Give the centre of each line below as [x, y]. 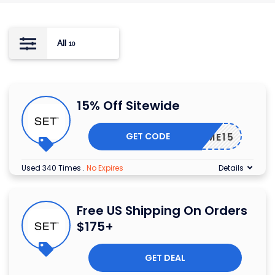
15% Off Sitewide [128, 105]
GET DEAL [165, 258]
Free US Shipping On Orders [162, 210]
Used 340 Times [52, 168]
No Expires [105, 168]
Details [231, 168]
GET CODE [148, 136]
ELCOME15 [205, 137]
